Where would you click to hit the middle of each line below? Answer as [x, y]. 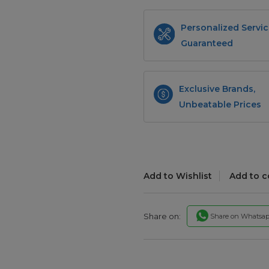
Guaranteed [207, 43]
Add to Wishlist [178, 176]
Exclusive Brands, [217, 89]
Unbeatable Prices [220, 104]
